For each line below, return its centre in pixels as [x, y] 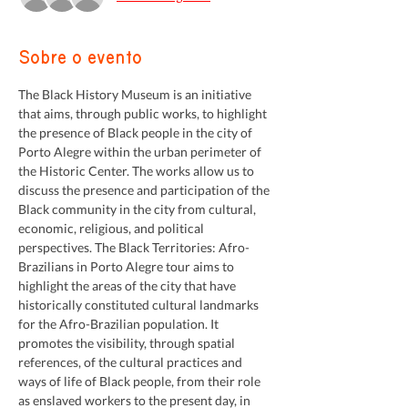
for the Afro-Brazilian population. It [120, 324]
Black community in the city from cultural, [138, 209]
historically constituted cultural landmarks [140, 305]
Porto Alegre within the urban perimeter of [141, 152]
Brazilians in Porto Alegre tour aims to [127, 266]
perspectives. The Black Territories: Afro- [134, 247]
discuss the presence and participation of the [145, 190]
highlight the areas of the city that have [128, 286]
